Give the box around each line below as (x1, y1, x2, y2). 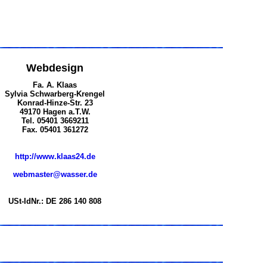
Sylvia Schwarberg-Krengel (5, 89, 105, 98)
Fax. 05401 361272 (21, 125, 88, 134)
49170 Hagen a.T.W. (19, 107, 91, 116)
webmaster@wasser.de (13, 170, 97, 179)
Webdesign (26, 62, 83, 74)
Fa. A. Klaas (33, 80, 77, 89)
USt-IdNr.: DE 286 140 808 (8, 197, 101, 206)
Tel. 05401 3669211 (21, 116, 89, 125)
